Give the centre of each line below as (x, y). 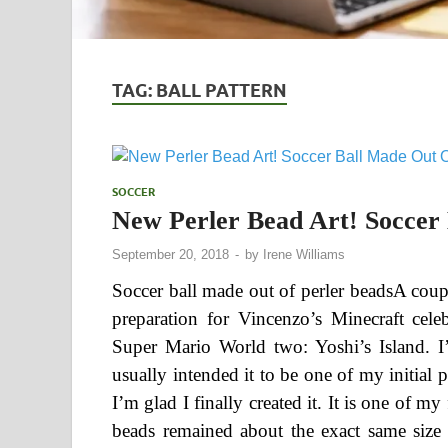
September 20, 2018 (170, 254)
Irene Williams (304, 254)
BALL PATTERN (221, 90)
